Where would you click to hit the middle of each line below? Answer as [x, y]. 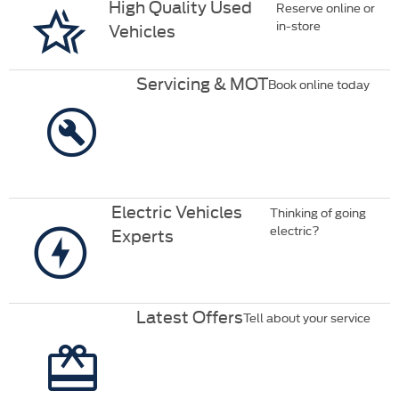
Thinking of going [318, 212]
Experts [143, 235]
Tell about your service [306, 317]
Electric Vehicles [177, 211]
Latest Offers [189, 315]
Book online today [318, 83]
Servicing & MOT [202, 82]
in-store [298, 24]
